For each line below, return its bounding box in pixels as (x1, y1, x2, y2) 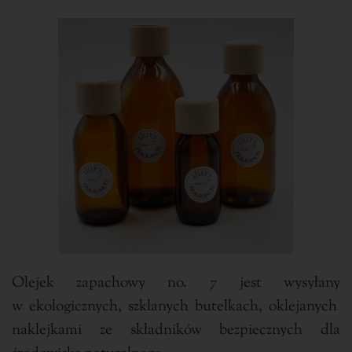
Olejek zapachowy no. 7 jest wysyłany (12, 272, 340, 294)
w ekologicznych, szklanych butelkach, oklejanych (12, 295, 340, 317)
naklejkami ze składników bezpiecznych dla (12, 319, 340, 341)
